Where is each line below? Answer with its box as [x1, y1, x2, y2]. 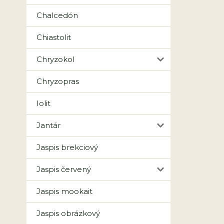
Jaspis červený [36, 164, 91, 174]
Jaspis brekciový [36, 142, 98, 152]
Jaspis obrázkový [36, 208, 100, 218]
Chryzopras [36, 76, 79, 86]
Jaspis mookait [36, 186, 92, 196]
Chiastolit [36, 32, 71, 42]
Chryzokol [36, 54, 74, 64]
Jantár [36, 120, 60, 130]
